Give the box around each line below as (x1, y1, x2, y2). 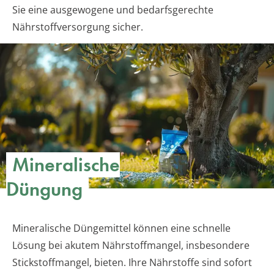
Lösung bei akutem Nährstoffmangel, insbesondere (12, 239, 250, 253)
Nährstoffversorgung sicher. (12, 20, 143, 34)
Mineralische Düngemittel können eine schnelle (12, 221, 231, 235)
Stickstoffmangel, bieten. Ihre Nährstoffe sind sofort (12, 256, 252, 270)
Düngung (6, 177, 83, 202)
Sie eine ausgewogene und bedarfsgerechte (12, 3, 213, 17)
